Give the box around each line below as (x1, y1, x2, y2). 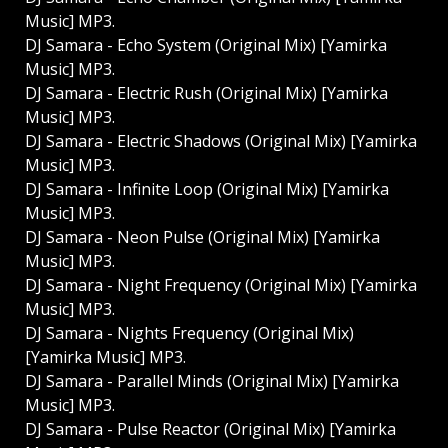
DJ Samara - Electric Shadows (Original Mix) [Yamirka (25, 130, 417, 153)
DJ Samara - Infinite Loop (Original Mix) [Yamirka (25, 178, 389, 201)
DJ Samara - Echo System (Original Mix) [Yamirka (25, 34, 387, 57)
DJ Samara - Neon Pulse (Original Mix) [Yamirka (25, 226, 380, 249)
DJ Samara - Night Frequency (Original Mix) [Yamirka (25, 274, 417, 297)
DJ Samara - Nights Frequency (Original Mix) (25, 322, 354, 345)
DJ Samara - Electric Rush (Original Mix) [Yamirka (25, 82, 388, 105)
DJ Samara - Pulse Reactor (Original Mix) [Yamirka (25, 418, 396, 441)
